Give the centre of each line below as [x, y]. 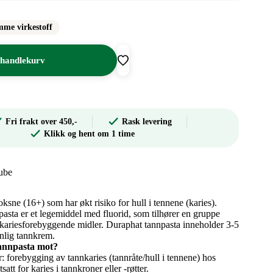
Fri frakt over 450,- [41, 122]
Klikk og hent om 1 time [89, 134]
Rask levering [147, 122]
